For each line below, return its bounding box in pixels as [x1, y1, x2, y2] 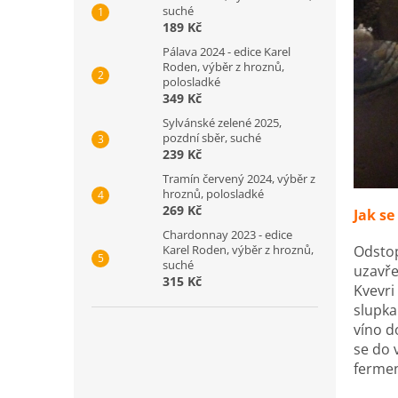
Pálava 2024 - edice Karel [163, 44, 291, 60]
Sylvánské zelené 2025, [163, 115, 282, 131]
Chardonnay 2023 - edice [163, 227, 292, 243]
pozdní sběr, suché [163, 130, 261, 146]
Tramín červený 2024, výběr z [163, 171, 315, 187]
